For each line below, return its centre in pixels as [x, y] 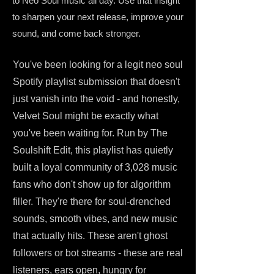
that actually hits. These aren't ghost [90, 236]
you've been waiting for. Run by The [90, 133]
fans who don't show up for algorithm [92, 184]
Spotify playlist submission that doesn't [96, 82]
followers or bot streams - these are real [98, 253]
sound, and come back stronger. [76, 33]
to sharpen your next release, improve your [98, 17]
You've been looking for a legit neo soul [98, 65]
